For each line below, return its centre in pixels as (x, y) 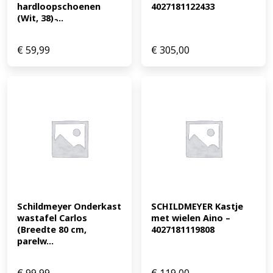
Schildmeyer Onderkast (69, 207)
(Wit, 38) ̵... (40, 18)
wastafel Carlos (52, 218)
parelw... (35, 241)
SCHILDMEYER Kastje (197, 207)
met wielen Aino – (191, 218)
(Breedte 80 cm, (52, 230)
